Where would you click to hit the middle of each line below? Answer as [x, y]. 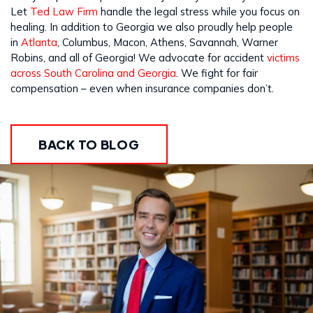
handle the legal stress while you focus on [199, 11]
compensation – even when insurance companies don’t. [144, 88]
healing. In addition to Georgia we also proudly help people [152, 27]
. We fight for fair [217, 73]
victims [283, 57]
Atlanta [39, 42]
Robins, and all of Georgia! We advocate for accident [139, 57]
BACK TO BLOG [89, 144]
